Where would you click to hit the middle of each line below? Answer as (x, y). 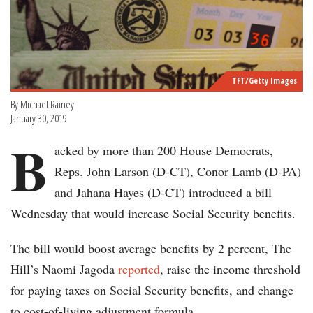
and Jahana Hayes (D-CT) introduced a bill (163, 192)
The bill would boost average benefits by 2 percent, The (151, 248)
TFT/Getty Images (264, 81)
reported (139, 269)
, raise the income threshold (230, 269)
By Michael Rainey (42, 104)
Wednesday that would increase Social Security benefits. (153, 213)
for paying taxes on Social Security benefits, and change (152, 290)
